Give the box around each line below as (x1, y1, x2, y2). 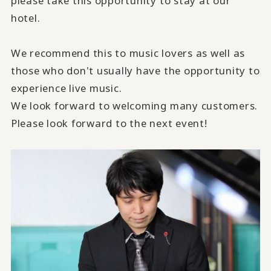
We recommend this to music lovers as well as (10, 46, 246, 60)
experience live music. (10, 81, 122, 96)
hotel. (10, 11, 41, 25)
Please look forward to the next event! (10, 116, 207, 131)
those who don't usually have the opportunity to (10, 64, 260, 78)
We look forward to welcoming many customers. (10, 99, 258, 113)
